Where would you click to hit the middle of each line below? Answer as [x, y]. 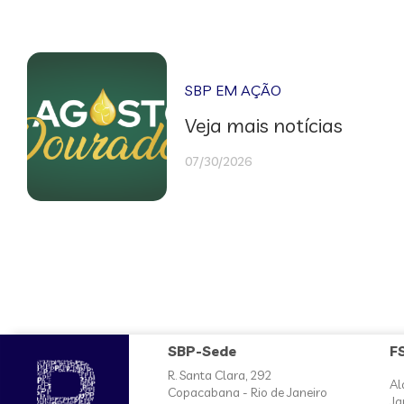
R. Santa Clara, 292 [220, 375]
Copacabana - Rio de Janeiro [248, 392]
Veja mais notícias [264, 125]
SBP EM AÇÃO [234, 90]
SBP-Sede [202, 350]
